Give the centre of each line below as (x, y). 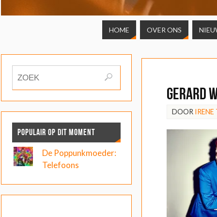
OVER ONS (164, 30)
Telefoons (60, 165)
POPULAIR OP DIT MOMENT (56, 132)
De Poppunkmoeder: (79, 153)
